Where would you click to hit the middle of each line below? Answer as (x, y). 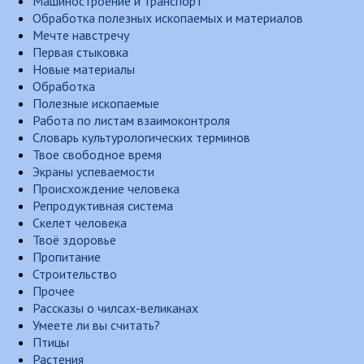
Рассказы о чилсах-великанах (115, 308)
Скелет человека (80, 223)
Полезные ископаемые (96, 103)
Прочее (54, 291)
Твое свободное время (97, 154)
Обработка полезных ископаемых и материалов (168, 18)
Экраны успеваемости (93, 171)
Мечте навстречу (81, 35)
